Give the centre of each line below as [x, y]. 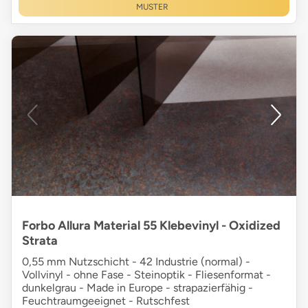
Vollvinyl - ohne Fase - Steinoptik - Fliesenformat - [146, 274]
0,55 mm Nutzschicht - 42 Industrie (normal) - [136, 261]
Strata [40, 240]
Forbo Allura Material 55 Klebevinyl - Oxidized [151, 225]
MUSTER [152, 7]
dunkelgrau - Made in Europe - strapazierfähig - [137, 287]
